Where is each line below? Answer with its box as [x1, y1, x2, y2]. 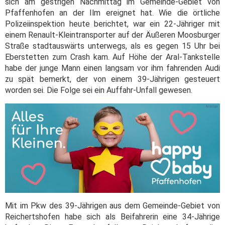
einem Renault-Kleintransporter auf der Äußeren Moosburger [5, 30, 220, 40]
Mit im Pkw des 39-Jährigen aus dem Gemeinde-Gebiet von [5, 200, 220, 210]
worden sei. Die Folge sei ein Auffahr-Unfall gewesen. [5, 85, 192, 95]
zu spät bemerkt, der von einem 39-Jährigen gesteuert [5, 74, 220, 84]
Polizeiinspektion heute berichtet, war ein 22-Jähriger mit [5, 19, 220, 29]
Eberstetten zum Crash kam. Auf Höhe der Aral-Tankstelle [5, 52, 220, 62]
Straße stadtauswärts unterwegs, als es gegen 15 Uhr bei [5, 41, 220, 51]
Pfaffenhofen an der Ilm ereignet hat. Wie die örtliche [5, 8, 220, 18]
